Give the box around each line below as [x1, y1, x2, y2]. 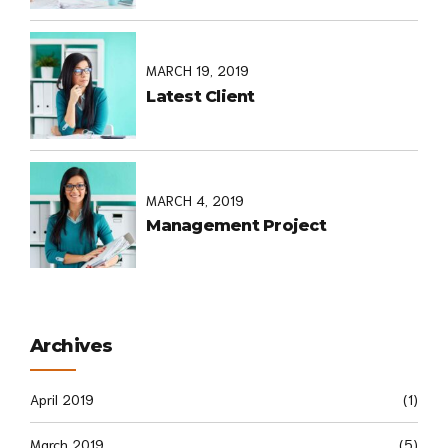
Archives [30, 333, 113, 357]
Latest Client [146, 86, 255, 106]
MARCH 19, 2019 [146, 61, 250, 80]
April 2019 [30, 390, 94, 409]
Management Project [146, 216, 326, 236]
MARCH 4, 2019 [146, 191, 245, 210]
